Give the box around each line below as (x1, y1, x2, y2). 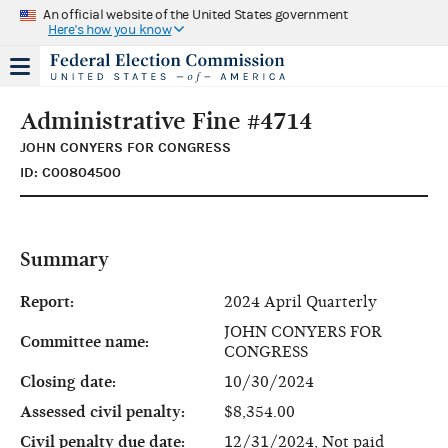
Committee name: (20, 332, 149, 351)
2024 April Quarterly (224, 292, 377, 311)
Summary (20, 247, 109, 271)
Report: (20, 292, 74, 311)
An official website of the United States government (43, 6, 348, 23)
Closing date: (20, 372, 116, 391)
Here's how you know (48, 21, 172, 38)
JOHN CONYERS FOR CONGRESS (20, 138, 231, 156)
